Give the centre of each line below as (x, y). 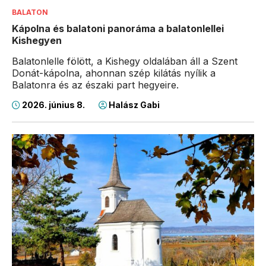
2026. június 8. (53, 105)
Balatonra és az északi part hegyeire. (95, 85)
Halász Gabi (133, 105)
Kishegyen (37, 41)
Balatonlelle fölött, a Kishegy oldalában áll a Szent (125, 61)
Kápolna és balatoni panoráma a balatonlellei (118, 29)
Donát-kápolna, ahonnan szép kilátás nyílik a (114, 73)
